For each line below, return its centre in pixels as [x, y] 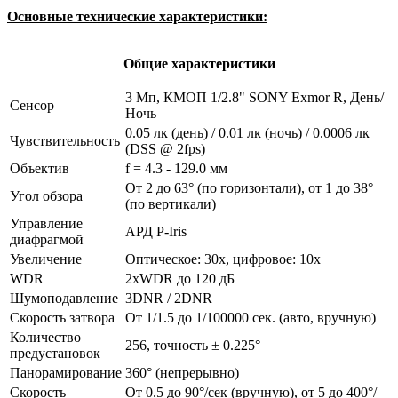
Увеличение [46, 259]
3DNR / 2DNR [169, 298]
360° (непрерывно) [182, 372]
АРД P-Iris [156, 231]
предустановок [55, 353]
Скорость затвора [62, 317]
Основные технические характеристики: [137, 16]
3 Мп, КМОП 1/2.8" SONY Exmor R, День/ [255, 97]
